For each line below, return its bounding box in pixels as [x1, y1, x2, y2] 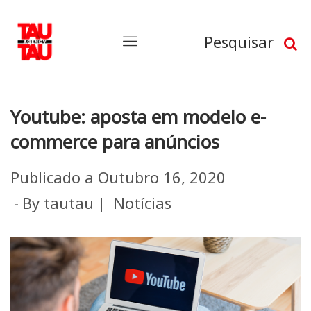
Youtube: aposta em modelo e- [10, 104, 266, 129]
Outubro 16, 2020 [98, 167, 226, 187]
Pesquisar [204, 31, 274, 52]
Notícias [113, 192, 171, 213]
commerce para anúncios [10, 129, 219, 154]
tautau [44, 192, 94, 213]
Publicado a [10, 167, 98, 187]
